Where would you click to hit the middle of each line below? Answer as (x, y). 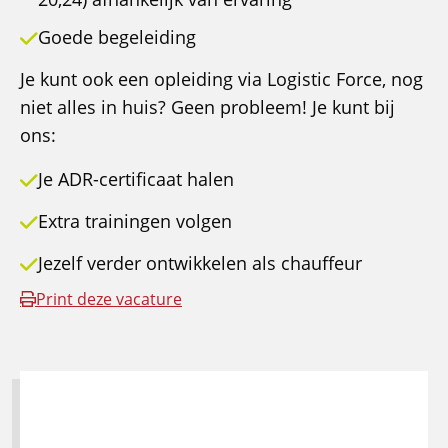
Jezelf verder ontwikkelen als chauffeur (200, 263)
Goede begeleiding (117, 37)
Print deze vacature (109, 299)
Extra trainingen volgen (135, 221)
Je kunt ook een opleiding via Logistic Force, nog (221, 79)
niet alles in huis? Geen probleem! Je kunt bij (207, 107)
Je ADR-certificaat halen (136, 179)
